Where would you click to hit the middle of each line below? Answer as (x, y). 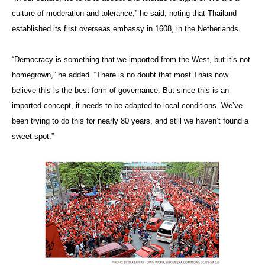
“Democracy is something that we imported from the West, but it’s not (131, 59)
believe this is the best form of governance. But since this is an (120, 90)
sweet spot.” (33, 136)
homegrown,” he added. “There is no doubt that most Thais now (120, 75)
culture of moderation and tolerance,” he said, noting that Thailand (124, 13)
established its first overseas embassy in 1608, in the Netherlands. (126, 28)
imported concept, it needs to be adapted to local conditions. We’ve (127, 105)
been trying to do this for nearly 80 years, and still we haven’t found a (130, 121)
